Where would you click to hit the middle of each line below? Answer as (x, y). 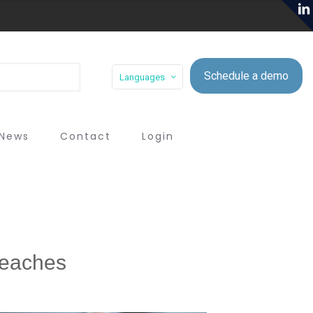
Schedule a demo (246, 75)
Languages (142, 77)
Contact (86, 136)
